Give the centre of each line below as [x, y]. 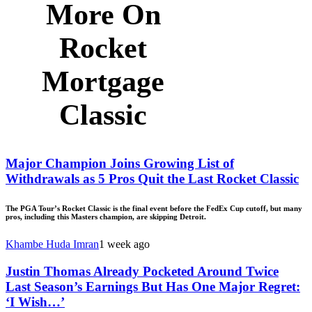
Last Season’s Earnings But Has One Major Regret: [153, 286]
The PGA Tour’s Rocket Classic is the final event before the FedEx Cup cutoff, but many [154, 209]
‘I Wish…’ [35, 302]
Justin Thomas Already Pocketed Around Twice [142, 271]
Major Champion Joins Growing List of [120, 164]
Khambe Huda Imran [52, 244]
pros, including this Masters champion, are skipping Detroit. [106, 217]
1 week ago [124, 244]
